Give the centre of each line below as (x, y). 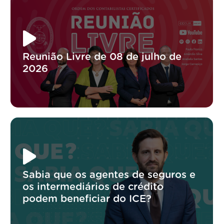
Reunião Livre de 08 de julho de (102, 57)
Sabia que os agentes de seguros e (109, 175)
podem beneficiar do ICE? (87, 199)
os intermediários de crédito (93, 187)
